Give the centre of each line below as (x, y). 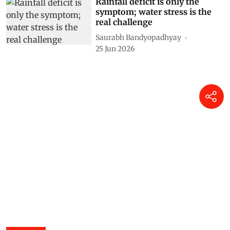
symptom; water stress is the (154, 12)
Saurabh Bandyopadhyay (139, 37)
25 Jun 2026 (115, 49)
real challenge (124, 22)
